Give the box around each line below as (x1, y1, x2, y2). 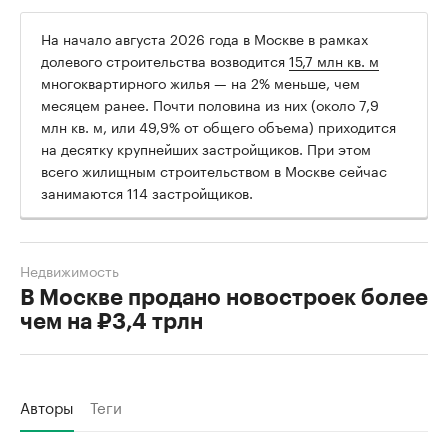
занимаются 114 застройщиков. (41, 181, 253, 204)
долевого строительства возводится (41, 49, 289, 72)
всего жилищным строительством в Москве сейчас (41, 159, 387, 182)
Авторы (20, 394, 74, 419)
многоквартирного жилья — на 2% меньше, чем (41, 71, 360, 94)
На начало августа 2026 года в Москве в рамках (41, 27, 368, 50)
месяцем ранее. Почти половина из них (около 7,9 (41, 93, 379, 116)
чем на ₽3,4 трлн (20, 311, 203, 334)
